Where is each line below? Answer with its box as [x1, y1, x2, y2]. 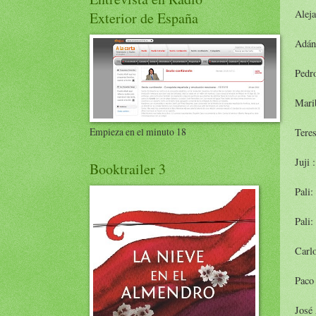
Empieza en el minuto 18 [90, 125, 186, 138]
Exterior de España [90, 8, 198, 28]
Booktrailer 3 [90, 159, 166, 178]
